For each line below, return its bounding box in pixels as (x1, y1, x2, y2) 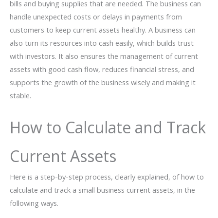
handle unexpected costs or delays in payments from (10, 12, 182, 22)
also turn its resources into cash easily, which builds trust (10, 38, 194, 48)
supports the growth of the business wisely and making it (10, 77, 196, 88)
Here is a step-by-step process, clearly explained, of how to (10, 171, 204, 182)
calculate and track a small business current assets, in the (10, 184, 195, 195)
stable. (10, 91, 31, 101)
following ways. (10, 198, 58, 208)
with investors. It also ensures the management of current (10, 51, 198, 61)
